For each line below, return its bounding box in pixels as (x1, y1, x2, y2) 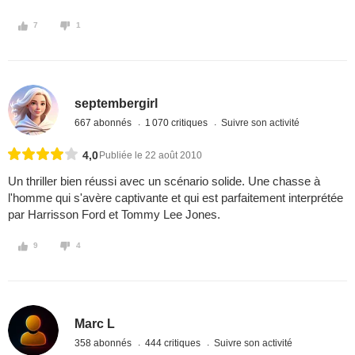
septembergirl (74, 96, 158, 110)
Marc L (74, 316, 116, 330)
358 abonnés (74, 337, 135, 349)
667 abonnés (74, 116, 135, 128)
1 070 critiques (145, 116, 211, 128)
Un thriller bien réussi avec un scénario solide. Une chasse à (8, 174, 320, 189)
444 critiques (145, 337, 204, 349)
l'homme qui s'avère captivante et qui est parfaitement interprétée (8, 191, 343, 205)
